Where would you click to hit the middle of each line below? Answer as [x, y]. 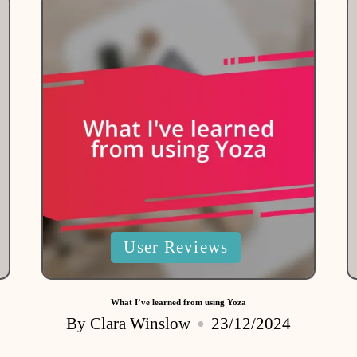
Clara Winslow [141, 324]
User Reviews [176, 247]
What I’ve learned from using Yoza [178, 302]
